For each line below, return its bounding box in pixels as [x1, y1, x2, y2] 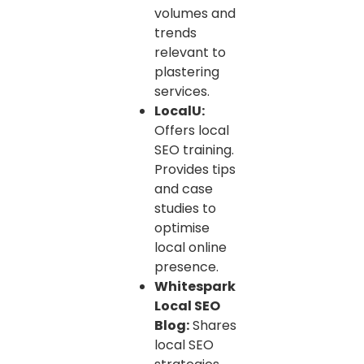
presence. [154, 258, 219, 277]
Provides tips [154, 160, 236, 180]
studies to [154, 199, 216, 219]
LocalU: [154, 102, 205, 121]
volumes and [154, 4, 236, 24]
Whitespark [154, 277, 236, 297]
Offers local [154, 121, 229, 141]
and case [154, 180, 213, 199]
